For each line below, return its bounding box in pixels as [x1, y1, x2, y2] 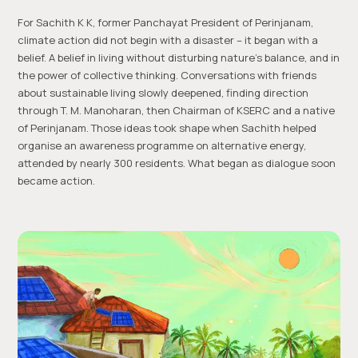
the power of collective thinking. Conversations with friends [18, 68, 317, 82]
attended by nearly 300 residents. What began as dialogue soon [18, 156, 336, 170]
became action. [18, 173, 96, 188]
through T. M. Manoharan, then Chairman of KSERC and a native [18, 103, 336, 117]
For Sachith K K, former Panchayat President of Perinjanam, [18, 15, 314, 30]
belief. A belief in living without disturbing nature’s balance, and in [18, 50, 340, 65]
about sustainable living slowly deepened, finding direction [18, 86, 309, 100]
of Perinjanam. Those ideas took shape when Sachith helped [18, 121, 317, 135]
